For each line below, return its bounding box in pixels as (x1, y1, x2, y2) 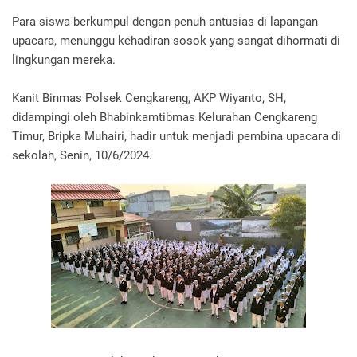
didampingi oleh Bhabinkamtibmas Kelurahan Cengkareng (12, 110, 317, 124)
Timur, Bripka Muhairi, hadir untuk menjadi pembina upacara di (12, 129, 341, 143)
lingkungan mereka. (12, 53, 119, 67)
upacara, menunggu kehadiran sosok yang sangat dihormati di (12, 33, 340, 48)
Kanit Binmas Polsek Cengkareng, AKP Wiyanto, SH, (12, 91, 286, 105)
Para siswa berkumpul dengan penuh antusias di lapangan (12, 14, 318, 29)
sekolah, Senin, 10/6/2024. (12, 148, 155, 163)
